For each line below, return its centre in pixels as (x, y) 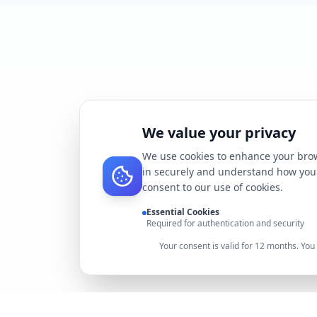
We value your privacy (219, 133)
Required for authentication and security (225, 223)
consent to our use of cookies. (213, 187)
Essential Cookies (183, 212)
